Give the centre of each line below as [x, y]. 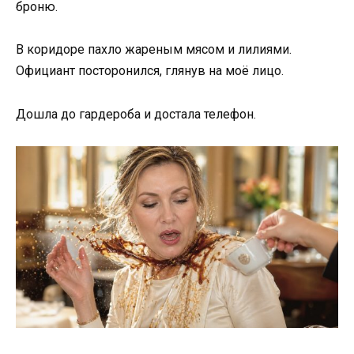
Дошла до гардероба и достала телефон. [136, 114]
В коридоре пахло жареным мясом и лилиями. [154, 50]
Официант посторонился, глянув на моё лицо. [150, 71]
